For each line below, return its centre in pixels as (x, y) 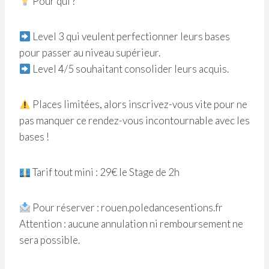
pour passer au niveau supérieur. (90, 53)
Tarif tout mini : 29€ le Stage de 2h (105, 172)
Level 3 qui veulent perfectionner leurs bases (131, 36)
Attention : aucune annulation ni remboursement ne (131, 224)
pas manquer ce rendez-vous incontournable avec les (134, 120)
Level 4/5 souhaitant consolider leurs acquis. (130, 69)
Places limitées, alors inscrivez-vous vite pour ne (139, 104)
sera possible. (50, 240)
